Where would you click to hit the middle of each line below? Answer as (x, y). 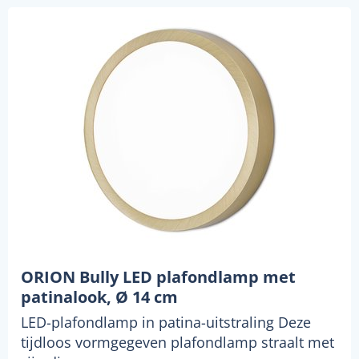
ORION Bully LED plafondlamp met (158, 277)
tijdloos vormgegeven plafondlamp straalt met (177, 343)
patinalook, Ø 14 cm (99, 297)
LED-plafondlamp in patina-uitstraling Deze (166, 323)
